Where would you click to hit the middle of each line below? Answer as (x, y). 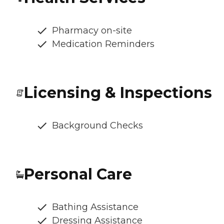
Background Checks (97, 126)
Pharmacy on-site (92, 31)
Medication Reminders (103, 44)
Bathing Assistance (95, 207)
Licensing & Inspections (118, 93)
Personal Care (78, 174)
